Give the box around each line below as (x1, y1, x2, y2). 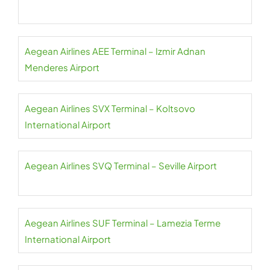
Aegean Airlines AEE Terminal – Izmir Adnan (25, 45, 206, 57)
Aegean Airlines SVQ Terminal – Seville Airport (25, 160, 217, 171)
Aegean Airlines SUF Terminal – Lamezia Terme (25, 217, 221, 228)
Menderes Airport (25, 61, 99, 73)
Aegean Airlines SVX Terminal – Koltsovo (25, 102, 195, 114)
